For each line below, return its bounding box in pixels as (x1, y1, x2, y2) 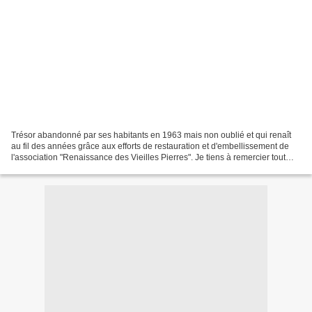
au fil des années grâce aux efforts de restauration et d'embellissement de (11, 141, 289, 151)
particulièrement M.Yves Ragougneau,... (11, 163, 162, 173)
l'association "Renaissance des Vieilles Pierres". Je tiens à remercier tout (11, 152, 286, 162)
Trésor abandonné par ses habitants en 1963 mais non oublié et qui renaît (11, 130, 291, 140)
